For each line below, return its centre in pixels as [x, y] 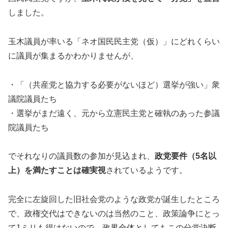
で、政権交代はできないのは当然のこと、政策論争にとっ [114, 214]
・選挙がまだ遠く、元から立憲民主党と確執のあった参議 [114, 113]
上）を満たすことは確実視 [57, 170]
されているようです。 [147, 170]
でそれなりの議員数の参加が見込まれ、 [81, 156]
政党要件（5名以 [186, 156]
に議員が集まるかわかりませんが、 [73, 55]
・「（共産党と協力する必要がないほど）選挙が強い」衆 [114, 84]
